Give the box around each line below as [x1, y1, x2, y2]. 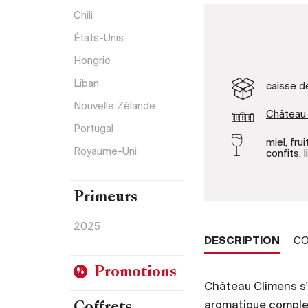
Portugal [74, 123, 113, 135]
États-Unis [74, 32, 124, 44]
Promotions [94, 266, 177, 280]
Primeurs [74, 191, 137, 205]
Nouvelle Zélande [74, 100, 155, 112]
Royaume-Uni [74, 146, 137, 157]
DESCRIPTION [204, 235, 280, 247]
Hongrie [74, 55, 111, 67]
